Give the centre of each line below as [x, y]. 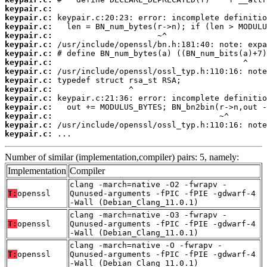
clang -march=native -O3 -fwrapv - [148, 215]
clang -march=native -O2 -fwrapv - [148, 185]
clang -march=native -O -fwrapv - [146, 246]
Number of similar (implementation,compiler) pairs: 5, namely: [122, 157]
